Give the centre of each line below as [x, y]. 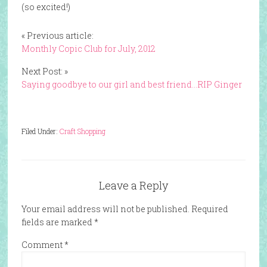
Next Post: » [44, 71]
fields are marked [58, 222]
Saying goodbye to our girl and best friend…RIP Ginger [131, 84]
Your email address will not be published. [105, 209]
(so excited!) [46, 7]
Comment [43, 245]
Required [209, 209]
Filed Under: [40, 131]
